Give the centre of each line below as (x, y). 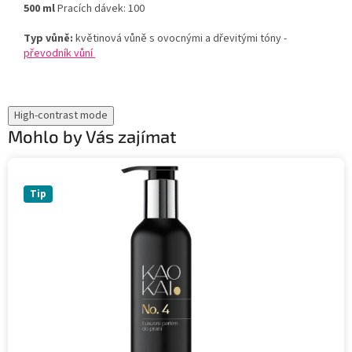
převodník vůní (59, 53)
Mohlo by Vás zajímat (92, 136)
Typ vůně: (48, 38)
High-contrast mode (61, 115)
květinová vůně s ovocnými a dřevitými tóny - (181, 38)
